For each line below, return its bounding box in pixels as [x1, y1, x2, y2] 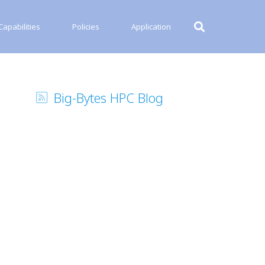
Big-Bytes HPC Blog [54, 89, 163, 106]
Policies [72, 21, 99, 32]
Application [131, 21, 171, 32]
